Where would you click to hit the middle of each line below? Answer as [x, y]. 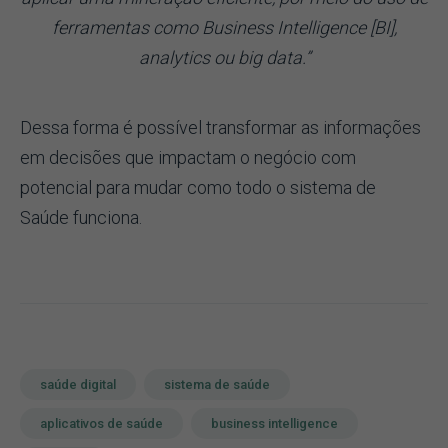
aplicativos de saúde [101, 423]
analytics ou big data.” [224, 57]
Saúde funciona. [81, 217]
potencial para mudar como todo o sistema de [198, 187]
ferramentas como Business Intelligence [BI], [224, 27]
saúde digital [78, 384]
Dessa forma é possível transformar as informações [220, 127]
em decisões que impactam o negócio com [188, 157]
